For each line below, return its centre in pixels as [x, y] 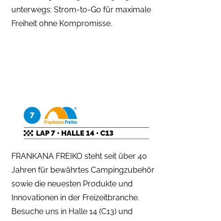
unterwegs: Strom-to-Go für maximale [81, 9]
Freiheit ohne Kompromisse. [62, 23]
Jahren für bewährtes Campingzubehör [83, 170]
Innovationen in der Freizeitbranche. [75, 197]
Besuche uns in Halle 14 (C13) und [72, 211]
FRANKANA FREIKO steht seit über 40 [79, 156]
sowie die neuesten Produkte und [72, 184]
